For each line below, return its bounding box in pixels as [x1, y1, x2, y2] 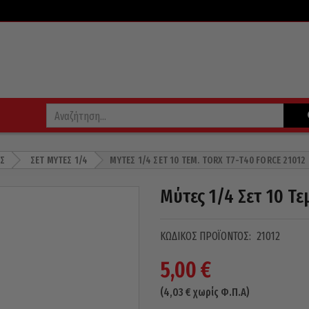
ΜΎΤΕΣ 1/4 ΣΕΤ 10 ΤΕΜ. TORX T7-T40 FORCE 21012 [110, 154, 306, 166]
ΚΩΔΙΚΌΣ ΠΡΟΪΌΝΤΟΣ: [159, 230, 253, 243]
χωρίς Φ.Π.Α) [190, 286, 250, 299]
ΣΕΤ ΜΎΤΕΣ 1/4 [30, 154, 88, 166]
